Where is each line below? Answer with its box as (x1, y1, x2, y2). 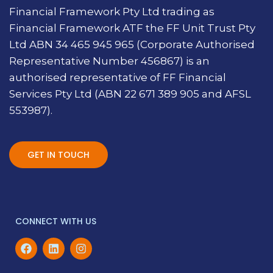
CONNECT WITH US (15, 215, 96, 228)
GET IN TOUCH (27, 149, 90, 161)
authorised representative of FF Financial (9, 71, 226, 84)
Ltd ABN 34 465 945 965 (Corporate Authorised (9, 38, 255, 51)
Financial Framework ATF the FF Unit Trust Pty (9, 22, 255, 35)
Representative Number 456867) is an (9, 55, 210, 68)
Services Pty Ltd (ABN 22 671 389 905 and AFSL (9, 88, 251, 101)
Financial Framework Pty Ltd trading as (9, 5, 214, 18)
